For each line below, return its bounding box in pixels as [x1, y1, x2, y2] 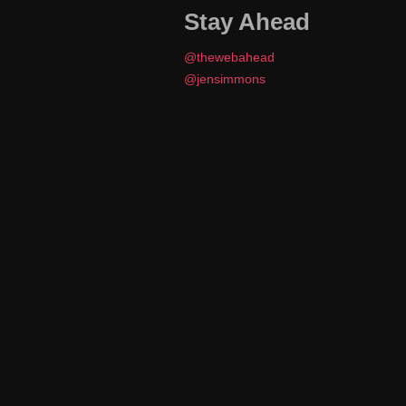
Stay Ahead [183, 9, 310, 35]
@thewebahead [183, 49, 275, 64]
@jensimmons [183, 71, 266, 86]
